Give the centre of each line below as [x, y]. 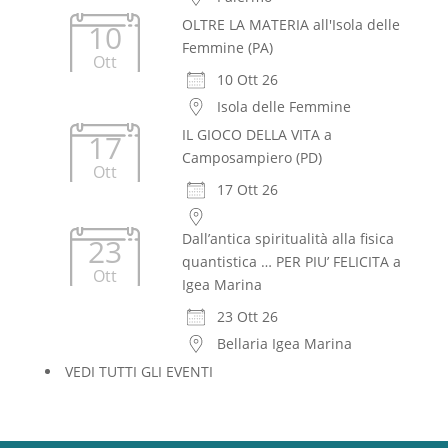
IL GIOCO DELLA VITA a [256, 134]
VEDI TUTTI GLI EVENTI [138, 371]
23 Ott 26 [247, 316]
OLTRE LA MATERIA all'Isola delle [290, 24]
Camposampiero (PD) [251, 157]
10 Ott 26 [247, 79]
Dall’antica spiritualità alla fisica [287, 238]
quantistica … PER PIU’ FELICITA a [291, 261]
